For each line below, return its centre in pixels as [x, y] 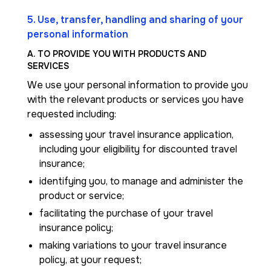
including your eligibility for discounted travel [138, 149]
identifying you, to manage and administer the [141, 181]
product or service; [82, 196]
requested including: [72, 114]
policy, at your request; [90, 260]
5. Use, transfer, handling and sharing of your [135, 20]
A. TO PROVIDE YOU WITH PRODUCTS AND [117, 54]
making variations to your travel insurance [133, 245]
